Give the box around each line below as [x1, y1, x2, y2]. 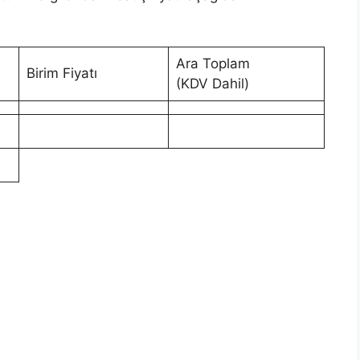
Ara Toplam [175, 55, 250, 72]
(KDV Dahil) [175, 75, 249, 92]
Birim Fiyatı [26, 64, 97, 81]
